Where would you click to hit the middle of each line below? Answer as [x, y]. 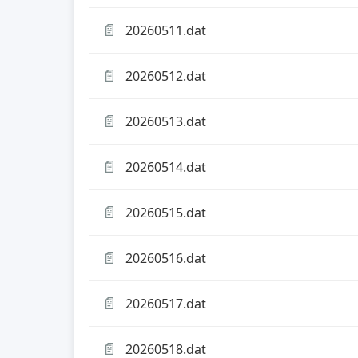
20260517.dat [166, 303]
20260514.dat [166, 167]
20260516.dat [166, 258]
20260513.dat [166, 121]
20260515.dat [166, 212]
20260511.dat [166, 30]
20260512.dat [166, 76]
